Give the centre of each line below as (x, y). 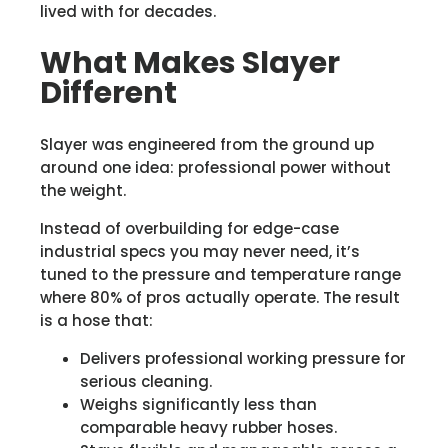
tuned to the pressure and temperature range (220, 274)
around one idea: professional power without (215, 167)
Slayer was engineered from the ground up (207, 144)
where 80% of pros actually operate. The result (220, 297)
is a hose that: (96, 320)
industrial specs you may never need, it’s (200, 251)
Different (108, 92)
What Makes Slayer (190, 62)
